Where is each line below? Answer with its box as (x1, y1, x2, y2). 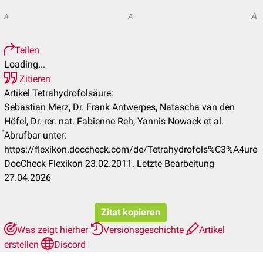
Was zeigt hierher (17, 224, 90, 235)
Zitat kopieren (101, 207, 160, 218)
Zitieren (17, 73, 50, 85)
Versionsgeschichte (103, 224, 186, 235)
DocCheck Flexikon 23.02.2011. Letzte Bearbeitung (4, 158, 214, 169)
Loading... (4, 59, 45, 70)
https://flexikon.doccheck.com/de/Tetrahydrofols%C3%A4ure (4, 144, 257, 155)
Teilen (15, 45, 39, 56)
